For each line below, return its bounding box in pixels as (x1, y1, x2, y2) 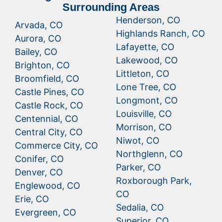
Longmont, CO (116, 95, 178, 106)
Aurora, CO (15, 33, 61, 44)
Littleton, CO (116, 68, 169, 79)
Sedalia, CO (116, 202, 164, 213)
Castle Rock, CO (15, 100, 83, 111)
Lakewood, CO (116, 55, 178, 66)
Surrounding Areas (62, 1, 160, 14)
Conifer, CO (15, 154, 64, 165)
